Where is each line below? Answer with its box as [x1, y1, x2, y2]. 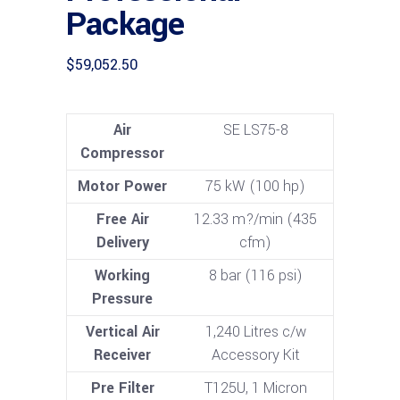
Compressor [80, 143, 164, 164]
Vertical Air [85, 321, 160, 343]
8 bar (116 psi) [208, 265, 303, 287]
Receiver [94, 345, 151, 366]
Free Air [96, 209, 149, 230]
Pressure [92, 288, 153, 310]
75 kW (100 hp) [205, 176, 305, 197]
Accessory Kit [211, 345, 300, 366]
